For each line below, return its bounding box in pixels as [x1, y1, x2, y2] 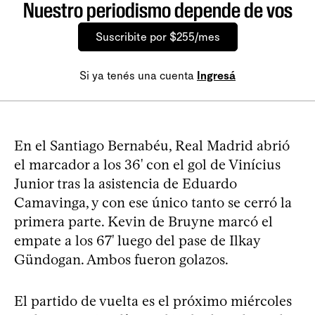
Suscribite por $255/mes [95, 30, 220, 44]
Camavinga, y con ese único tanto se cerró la [14, 193, 292, 211]
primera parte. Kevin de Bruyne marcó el [14, 212, 273, 230]
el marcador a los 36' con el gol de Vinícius [14, 155, 281, 173]
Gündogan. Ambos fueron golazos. [14, 250, 229, 268]
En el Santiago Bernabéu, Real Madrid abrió [14, 136, 290, 154]
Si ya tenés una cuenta [79, 68, 197, 82]
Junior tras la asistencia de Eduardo [14, 174, 237, 192]
